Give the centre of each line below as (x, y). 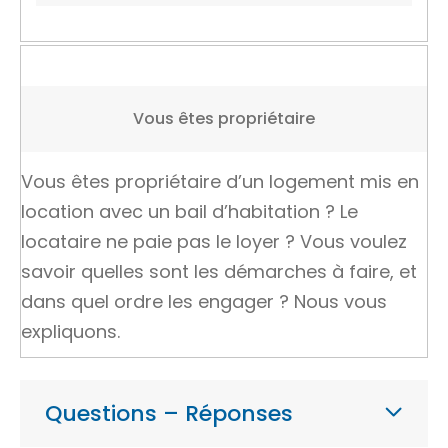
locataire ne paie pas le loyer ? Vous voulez (214, 241)
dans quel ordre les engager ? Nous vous (204, 301)
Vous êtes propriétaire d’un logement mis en (220, 181)
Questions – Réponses (169, 413)
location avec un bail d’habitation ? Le (189, 211)
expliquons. (70, 331)
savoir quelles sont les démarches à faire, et (219, 271)
